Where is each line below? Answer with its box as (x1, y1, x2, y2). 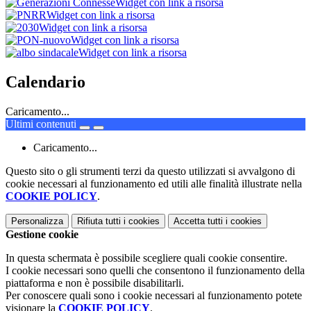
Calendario (6, 73, 85, 92)
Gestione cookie (6, 228, 78, 241)
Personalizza (11, 216, 63, 227)
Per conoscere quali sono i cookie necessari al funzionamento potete (6, 289, 302, 302)
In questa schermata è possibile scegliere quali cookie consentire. (6, 252, 287, 264)
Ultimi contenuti (6, 118, 76, 131)
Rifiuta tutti (77, 216, 121, 227)
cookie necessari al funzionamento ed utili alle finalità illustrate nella (6, 178, 302, 190)
